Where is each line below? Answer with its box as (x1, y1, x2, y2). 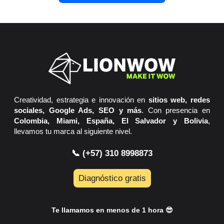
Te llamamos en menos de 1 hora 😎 (51, 206, 173, 214)
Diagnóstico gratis (78, 173, 146, 183)
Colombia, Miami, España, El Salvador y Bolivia (14, 116, 208, 125)
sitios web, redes (148, 95, 210, 104)
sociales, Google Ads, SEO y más (14, 106, 142, 114)
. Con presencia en (141, 106, 210, 114)
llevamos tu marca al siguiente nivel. (14, 127, 132, 135)
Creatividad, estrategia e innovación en (14, 95, 148, 104)
